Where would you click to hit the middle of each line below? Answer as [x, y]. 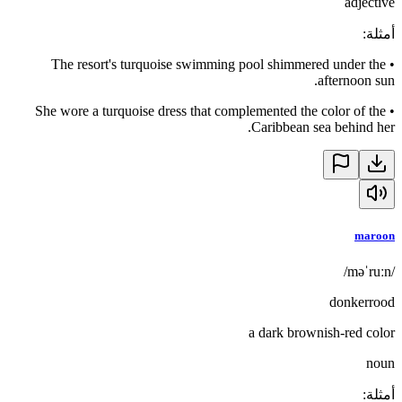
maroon [375, 236]
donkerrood [362, 301]
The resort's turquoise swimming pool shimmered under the [218, 65]
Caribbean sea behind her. [323, 127]
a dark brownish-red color [322, 332]
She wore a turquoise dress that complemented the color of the [210, 111]
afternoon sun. [356, 81]
